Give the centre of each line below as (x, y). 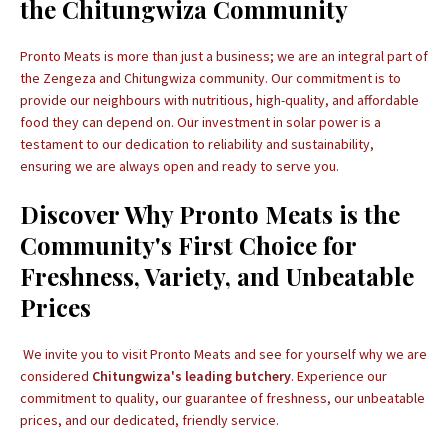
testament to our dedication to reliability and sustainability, (197, 144)
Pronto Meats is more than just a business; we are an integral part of (224, 56)
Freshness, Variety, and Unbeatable (217, 276)
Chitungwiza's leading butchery (191, 376)
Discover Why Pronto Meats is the (210, 214)
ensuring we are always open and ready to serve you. (179, 166)
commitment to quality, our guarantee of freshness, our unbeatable (222, 398)
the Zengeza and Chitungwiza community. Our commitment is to (210, 78)
